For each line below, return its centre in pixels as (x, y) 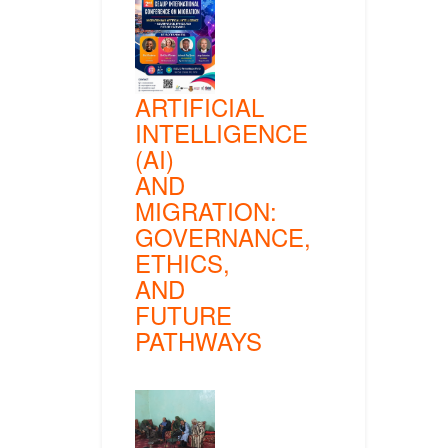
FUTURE (183, 314)
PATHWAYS (198, 340)
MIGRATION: (206, 210)
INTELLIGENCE (221, 132)
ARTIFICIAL (199, 106)
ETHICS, (182, 262)
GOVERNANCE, (223, 236)
